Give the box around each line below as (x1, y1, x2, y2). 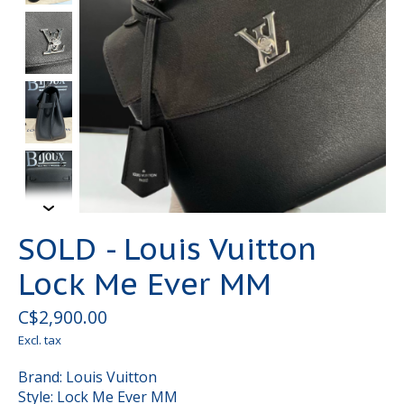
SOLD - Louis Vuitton (18, 229, 317, 269)
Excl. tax (18, 332, 61, 349)
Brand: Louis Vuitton (18, 367, 157, 388)
